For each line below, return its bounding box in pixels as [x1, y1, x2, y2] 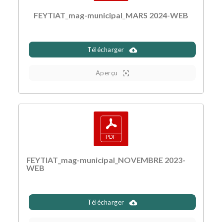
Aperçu [95, 68, 118, 77]
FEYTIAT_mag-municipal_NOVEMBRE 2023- [26, 155, 186, 165]
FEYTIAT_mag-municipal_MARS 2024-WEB [34, 10, 188, 20]
